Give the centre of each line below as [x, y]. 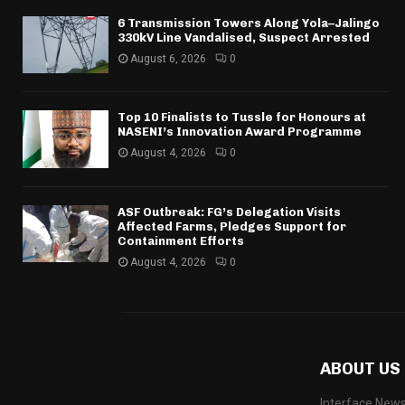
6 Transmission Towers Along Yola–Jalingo [249, 23]
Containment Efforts [181, 240]
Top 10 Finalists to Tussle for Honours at [242, 118]
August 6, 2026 [168, 58]
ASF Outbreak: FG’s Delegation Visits [229, 212]
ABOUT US [360, 368]
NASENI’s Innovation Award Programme [240, 132]
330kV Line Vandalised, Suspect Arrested [244, 37]
